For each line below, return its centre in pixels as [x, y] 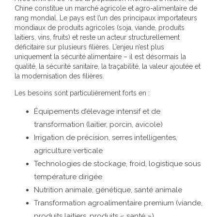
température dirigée [68, 177]
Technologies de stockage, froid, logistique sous [117, 164]
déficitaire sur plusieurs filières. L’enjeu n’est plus [89, 47]
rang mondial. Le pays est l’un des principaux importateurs [106, 18]
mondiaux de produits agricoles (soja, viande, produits [100, 28]
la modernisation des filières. [59, 76]
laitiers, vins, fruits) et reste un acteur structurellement [97, 37]
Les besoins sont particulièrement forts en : [82, 93]
